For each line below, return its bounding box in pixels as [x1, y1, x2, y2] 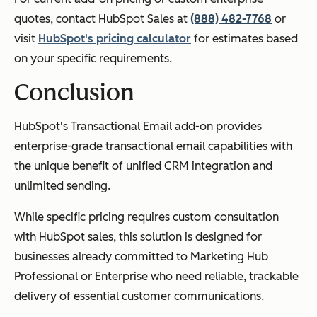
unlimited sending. [14, 178, 110, 192]
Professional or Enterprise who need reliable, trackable [14, 269, 299, 283]
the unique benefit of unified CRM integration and [14, 158, 272, 173]
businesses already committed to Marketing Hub [14, 249, 268, 263]
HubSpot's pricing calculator [38, 31, 191, 45]
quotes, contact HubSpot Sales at [14, 11, 190, 25]
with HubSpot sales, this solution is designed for [14, 229, 262, 243]
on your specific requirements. [14, 51, 172, 65]
